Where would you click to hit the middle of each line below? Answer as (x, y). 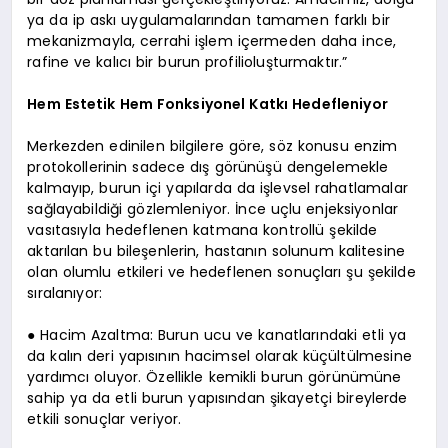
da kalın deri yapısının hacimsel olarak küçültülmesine (219, 355)
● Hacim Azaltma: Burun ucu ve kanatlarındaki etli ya (217, 334)
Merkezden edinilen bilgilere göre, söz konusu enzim (212, 145)
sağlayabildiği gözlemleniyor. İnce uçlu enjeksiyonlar (213, 208)
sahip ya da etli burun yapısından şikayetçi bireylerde (217, 397)
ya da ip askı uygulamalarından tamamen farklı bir (208, 19)
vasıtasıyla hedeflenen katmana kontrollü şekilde (202, 229)
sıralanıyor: (65, 292)
